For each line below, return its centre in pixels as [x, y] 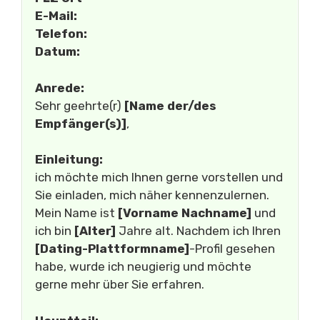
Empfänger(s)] [81, 123]
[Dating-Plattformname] [112, 249]
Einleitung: [69, 159]
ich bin [55, 231]
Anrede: [60, 87]
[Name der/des [170, 105]
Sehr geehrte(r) [80, 105]
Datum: [57, 51]
